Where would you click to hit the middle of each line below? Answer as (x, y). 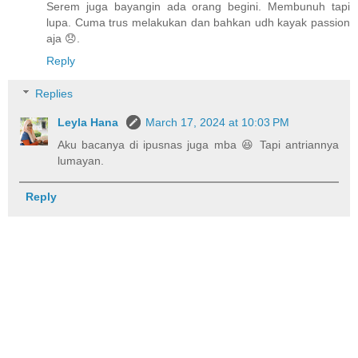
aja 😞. (63, 38)
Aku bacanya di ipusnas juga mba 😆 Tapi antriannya (198, 145)
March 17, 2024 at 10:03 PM (218, 123)
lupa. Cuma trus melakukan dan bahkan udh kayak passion (198, 22)
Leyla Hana (90, 123)
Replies (54, 94)
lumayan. (81, 161)
